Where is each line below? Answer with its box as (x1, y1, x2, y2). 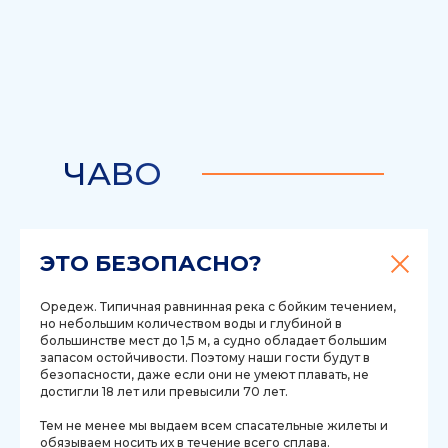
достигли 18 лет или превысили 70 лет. (40, 384, 288, 400)
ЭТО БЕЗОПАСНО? (40, 250, 262, 278)
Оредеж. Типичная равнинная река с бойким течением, (40, 299, 396, 315)
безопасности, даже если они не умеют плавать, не (40, 367, 369, 383)
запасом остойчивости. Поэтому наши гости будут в (40, 350, 370, 366)
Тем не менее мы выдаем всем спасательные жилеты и (40, 418, 388, 434)
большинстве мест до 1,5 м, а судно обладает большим (40, 333, 387, 349)
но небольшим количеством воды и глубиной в (40, 316, 342, 332)
